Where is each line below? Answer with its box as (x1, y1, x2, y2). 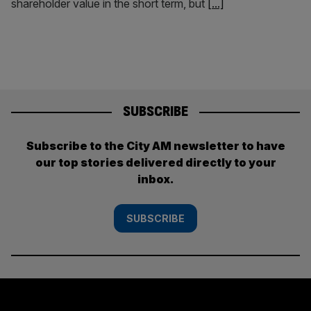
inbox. (137, 171, 174, 186)
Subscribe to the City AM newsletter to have (26, 138, 285, 153)
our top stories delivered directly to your (35, 155, 276, 169)
